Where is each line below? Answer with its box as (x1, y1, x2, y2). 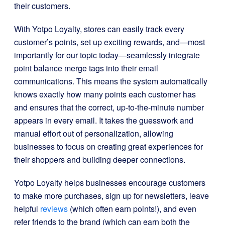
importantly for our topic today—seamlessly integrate (14, 49, 200, 61)
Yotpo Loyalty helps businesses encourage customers (14, 177, 205, 188)
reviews (40, 203, 68, 214)
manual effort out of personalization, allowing (14, 128, 173, 139)
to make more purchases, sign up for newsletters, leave (14, 190, 209, 201)
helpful (14, 203, 40, 214)
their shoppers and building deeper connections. (14, 154, 185, 165)
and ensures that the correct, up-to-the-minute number (14, 101, 204, 113)
